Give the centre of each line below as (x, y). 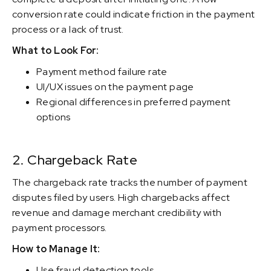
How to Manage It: (56, 249)
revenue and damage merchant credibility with (117, 213)
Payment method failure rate (102, 72)
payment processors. (60, 228)
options (54, 117)
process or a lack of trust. (68, 29)
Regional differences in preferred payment (134, 102)
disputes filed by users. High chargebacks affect (121, 198)
